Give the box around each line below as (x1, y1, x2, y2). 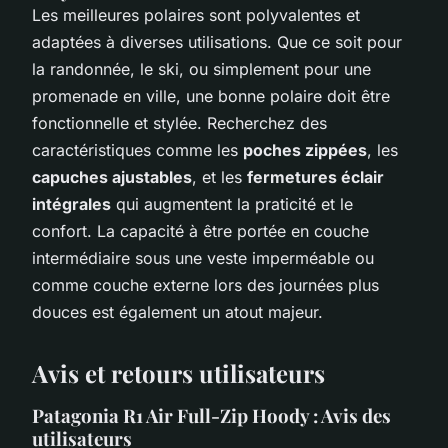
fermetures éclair (247, 166, 384, 187)
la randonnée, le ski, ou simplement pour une (32, 58, 371, 79)
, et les (192, 166, 247, 187)
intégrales (32, 193, 111, 214)
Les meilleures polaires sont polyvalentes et (32, 4, 360, 25)
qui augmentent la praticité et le (111, 193, 353, 214)
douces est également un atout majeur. (32, 301, 323, 322)
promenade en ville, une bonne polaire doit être (32, 85, 390, 106)
